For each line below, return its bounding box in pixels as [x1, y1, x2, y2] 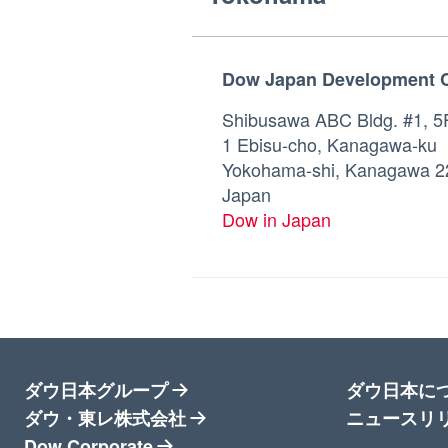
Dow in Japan [222, 206, 331, 232]
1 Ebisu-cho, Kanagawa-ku [222, 131, 437, 157]
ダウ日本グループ [24, 377, 168, 403]
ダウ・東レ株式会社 [24, 405, 186, 431]
